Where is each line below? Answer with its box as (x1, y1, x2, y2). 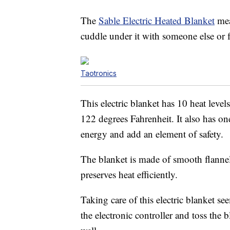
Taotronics (81, 69, 117, 78)
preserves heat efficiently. (81, 168, 178, 181)
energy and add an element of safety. (81, 127, 223, 141)
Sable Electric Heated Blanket (99, 14, 215, 27)
